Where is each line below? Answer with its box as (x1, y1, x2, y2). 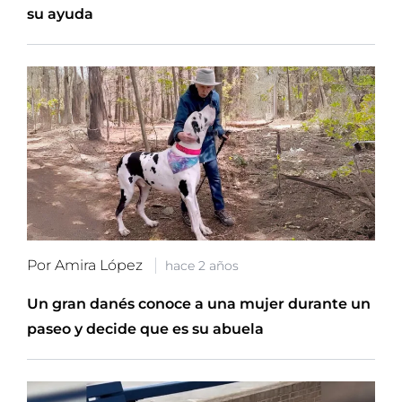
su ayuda (27, 4, 93, 22)
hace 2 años (165, 257, 239, 274)
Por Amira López (27, 256, 146, 274)
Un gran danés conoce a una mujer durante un (27, 294, 371, 312)
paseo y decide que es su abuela (27, 319, 264, 337)
